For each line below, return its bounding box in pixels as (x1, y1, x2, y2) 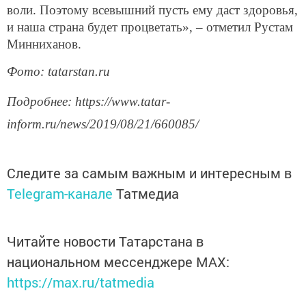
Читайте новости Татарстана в (7, 232, 204, 250)
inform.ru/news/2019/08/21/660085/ (7, 116, 199, 131)
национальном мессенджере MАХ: (7, 252, 229, 270)
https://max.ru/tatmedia (7, 273, 154, 291)
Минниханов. (7, 36, 81, 51)
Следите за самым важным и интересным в (7, 163, 292, 182)
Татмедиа (116, 184, 179, 202)
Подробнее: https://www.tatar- (7, 94, 170, 109)
